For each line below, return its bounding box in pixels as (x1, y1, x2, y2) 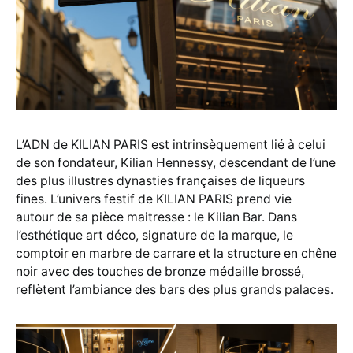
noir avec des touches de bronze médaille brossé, (16, 263, 304, 279)
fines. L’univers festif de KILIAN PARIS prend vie (16, 191, 292, 206)
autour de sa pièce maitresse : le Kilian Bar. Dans (16, 209, 297, 225)
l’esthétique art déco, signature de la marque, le (16, 227, 293, 243)
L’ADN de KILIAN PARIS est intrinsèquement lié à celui (16, 136, 325, 152)
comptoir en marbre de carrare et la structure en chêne (16, 245, 336, 261)
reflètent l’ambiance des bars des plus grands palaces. (16, 281, 333, 297)
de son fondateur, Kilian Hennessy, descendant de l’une (16, 154, 336, 170)
